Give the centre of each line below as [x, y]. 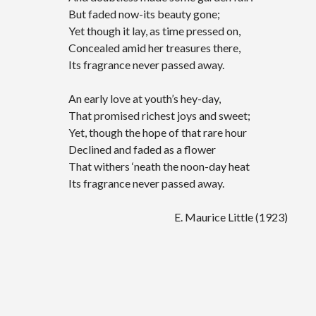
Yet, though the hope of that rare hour [158, 132]
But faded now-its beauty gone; [145, 14]
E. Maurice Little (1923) [178, 217]
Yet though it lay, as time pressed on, [155, 31]
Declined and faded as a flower [142, 149]
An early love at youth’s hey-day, [145, 98]
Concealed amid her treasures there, [155, 48]
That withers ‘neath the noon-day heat [159, 166]
